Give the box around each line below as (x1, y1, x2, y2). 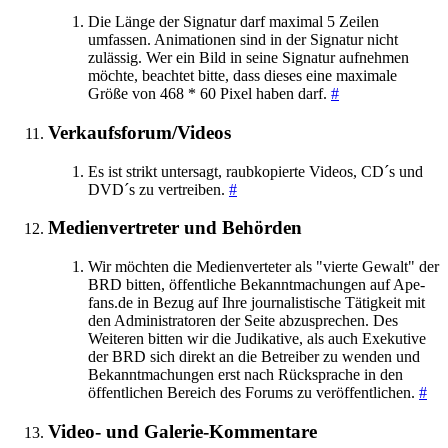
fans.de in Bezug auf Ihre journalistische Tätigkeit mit (88, 294, 425, 312)
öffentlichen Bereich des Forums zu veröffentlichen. (88, 384, 419, 402)
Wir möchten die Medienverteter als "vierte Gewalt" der (88, 258, 439, 276)
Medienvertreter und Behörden (48, 217, 302, 239)
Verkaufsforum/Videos (48, 121, 231, 143)
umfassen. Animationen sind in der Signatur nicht (88, 31, 398, 49)
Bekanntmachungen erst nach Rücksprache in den (88, 366, 403, 384)
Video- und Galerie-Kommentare (48, 420, 317, 442)
